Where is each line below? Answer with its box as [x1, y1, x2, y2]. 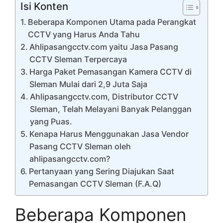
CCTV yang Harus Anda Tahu [28, 29, 140, 40]
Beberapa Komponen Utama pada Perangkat [28, 17, 197, 27]
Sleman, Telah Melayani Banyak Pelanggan [30, 104, 192, 114]
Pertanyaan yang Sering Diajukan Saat [29, 166, 175, 177]
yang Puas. [30, 116, 73, 127]
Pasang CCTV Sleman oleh [29, 141, 131, 152]
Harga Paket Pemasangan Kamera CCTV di [29, 67, 192, 77]
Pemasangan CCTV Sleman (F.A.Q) [29, 179, 162, 189]
